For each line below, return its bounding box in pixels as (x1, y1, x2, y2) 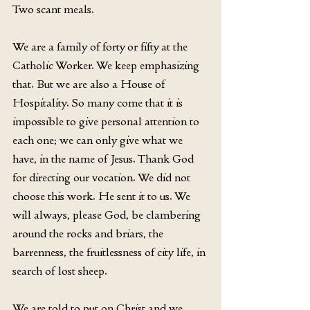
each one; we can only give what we (12, 132, 185, 147)
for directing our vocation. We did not (12, 170, 193, 184)
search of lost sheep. (12, 263, 107, 277)
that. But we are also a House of (12, 76, 167, 91)
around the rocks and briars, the (12, 226, 166, 240)
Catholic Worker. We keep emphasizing (12, 57, 202, 72)
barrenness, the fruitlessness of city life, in (12, 244, 208, 259)
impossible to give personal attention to (12, 113, 202, 128)
